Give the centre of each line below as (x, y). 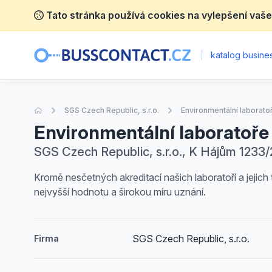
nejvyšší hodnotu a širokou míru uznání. (120, 192)
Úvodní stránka (69, 110)
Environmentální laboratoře (151, 132)
